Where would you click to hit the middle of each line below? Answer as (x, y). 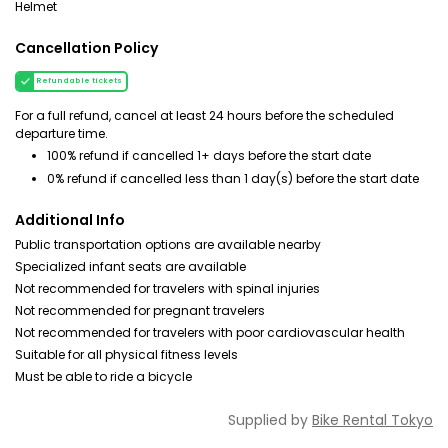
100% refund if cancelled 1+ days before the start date (209, 155)
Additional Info (70, 220)
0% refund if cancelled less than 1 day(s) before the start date (233, 178)
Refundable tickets (79, 81)
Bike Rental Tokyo (372, 420)
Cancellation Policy (86, 48)
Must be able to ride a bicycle (103, 376)
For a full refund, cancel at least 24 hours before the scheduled (204, 115)
